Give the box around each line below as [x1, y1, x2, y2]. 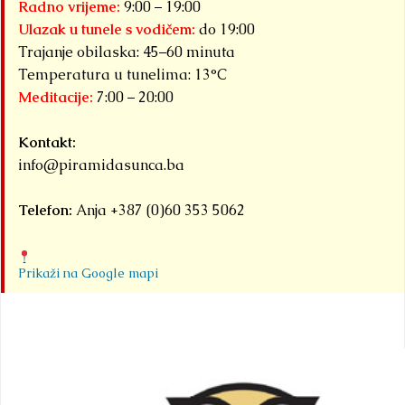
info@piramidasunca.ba [18, 155, 184, 174]
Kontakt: [18, 132, 76, 152]
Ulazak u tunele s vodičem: [18, 19, 195, 39]
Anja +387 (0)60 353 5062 [72, 200, 245, 220]
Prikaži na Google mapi [18, 264, 158, 281]
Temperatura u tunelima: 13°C [18, 64, 227, 84]
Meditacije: [18, 87, 93, 107]
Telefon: [18, 200, 72, 220]
